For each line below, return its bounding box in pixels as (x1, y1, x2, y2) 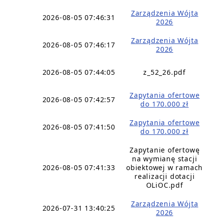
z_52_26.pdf (143, 67, 186, 77)
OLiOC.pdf (146, 180, 183, 190)
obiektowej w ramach (126, 163, 203, 172)
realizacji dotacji (134, 172, 195, 181)
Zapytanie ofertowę (129, 145, 200, 154)
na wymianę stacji (131, 154, 197, 163)
